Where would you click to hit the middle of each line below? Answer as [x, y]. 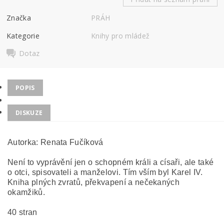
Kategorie [23, 35]
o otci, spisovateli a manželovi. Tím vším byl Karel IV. [105, 172]
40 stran [22, 212]
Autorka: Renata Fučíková [55, 142]
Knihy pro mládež [120, 35]
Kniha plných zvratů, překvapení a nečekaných [94, 182]
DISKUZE [29, 113]
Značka [19, 17]
